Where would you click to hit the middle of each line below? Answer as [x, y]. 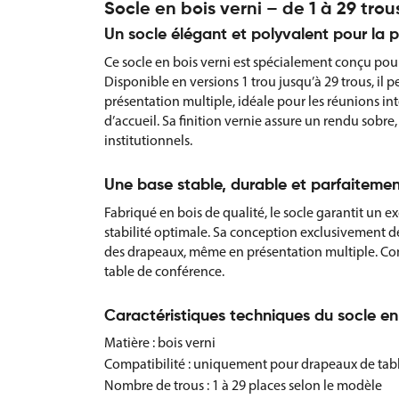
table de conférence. [164, 271]
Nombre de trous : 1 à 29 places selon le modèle [243, 385]
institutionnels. [148, 140]
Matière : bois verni [160, 342]
